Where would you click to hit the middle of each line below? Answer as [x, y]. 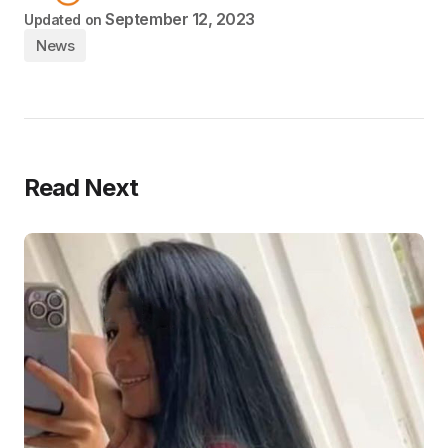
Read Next [81, 187]
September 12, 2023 [180, 18]
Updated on [63, 19]
